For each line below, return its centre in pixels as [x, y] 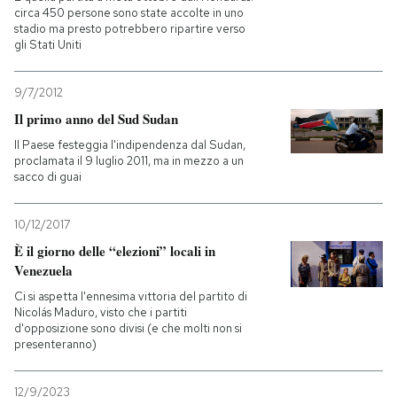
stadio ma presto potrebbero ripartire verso [130, 28]
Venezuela [43, 270]
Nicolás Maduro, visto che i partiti [101, 312]
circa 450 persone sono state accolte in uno [129, 12]
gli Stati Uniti [48, 44]
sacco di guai [48, 176]
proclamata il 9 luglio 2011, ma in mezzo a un [129, 160]
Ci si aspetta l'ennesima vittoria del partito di [131, 296]
